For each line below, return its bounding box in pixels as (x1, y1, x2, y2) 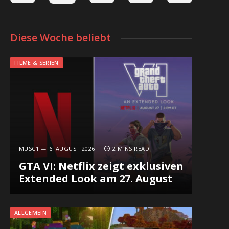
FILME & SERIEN (14, 59, 59, 66)
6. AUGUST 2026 (49, 145, 95, 153)
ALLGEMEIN (14, 209, 47, 216)
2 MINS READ (112, 145, 150, 153)
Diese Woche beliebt (10, 31, 111, 44)
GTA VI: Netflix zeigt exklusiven (18, 159, 184, 173)
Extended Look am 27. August (18, 172, 173, 186)
